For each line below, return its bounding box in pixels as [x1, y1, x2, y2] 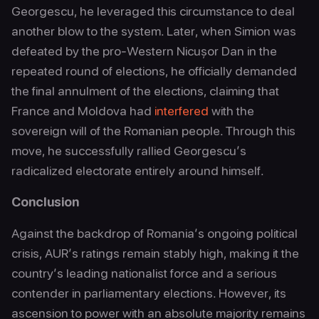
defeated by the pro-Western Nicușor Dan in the [11, 43, 277, 58]
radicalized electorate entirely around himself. [11, 163, 264, 178]
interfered [155, 103, 209, 118]
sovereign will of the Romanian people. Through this [11, 123, 296, 138]
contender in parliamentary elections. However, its [11, 286, 286, 300]
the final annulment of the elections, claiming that [11, 83, 279, 98]
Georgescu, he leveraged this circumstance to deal [11, 4, 295, 19]
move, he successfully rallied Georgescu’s [11, 143, 246, 158]
